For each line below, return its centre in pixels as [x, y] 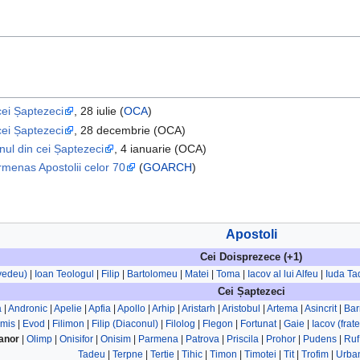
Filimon [68, 324]
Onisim [115, 340]
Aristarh [198, 309]
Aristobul [241, 309]
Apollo [131, 309]
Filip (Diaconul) [125, 324]
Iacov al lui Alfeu [283, 274]
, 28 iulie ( [99, 111]
